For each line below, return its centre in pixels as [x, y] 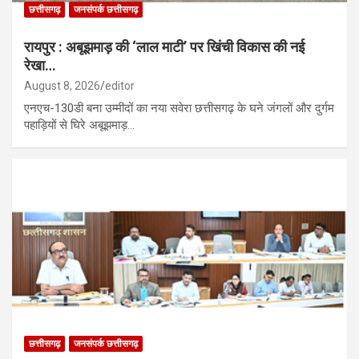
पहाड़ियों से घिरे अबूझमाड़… [79, 125]
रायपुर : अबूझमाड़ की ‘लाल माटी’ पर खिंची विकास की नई [164, 46]
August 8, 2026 [62, 85]
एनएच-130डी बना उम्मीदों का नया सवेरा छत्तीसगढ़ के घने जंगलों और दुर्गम [179, 108]
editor [120, 85]
